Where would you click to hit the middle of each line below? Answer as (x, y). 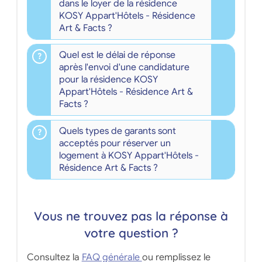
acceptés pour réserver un (115, 143)
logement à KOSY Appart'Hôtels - (129, 155)
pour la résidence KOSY (108, 79)
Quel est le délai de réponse (117, 55)
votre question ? (131, 232)
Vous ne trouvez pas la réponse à (131, 216)
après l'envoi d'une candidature (124, 67)
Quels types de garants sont (117, 131)
